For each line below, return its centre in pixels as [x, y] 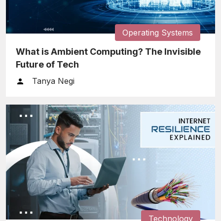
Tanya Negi [53, 81]
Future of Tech [47, 64]
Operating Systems [158, 32]
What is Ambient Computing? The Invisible [108, 51]
